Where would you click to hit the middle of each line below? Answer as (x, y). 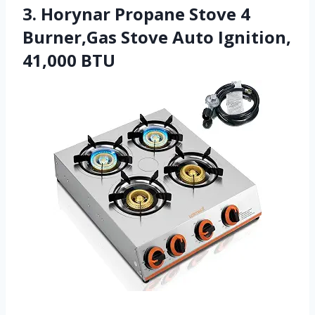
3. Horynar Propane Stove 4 (136, 14)
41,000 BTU (69, 60)
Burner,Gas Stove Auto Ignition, (157, 37)
